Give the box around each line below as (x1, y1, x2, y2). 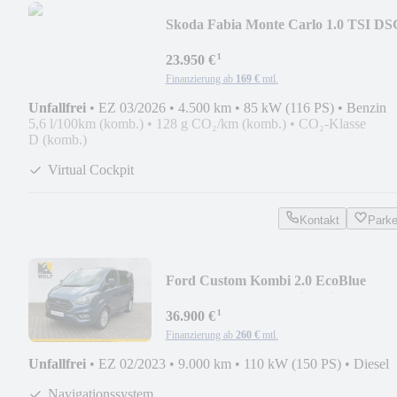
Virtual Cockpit (48, 161, 134, 177)
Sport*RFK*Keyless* (165, 34, 295, 50)
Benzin (346, 99, 386, 115)
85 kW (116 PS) (244, 99, 334, 115)
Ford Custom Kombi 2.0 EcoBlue (165, 272, 366, 288)
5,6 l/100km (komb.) (28, 115, 144, 131)
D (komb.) (28, 131, 87, 147)
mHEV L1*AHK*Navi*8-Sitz (165, 290, 344, 306)
